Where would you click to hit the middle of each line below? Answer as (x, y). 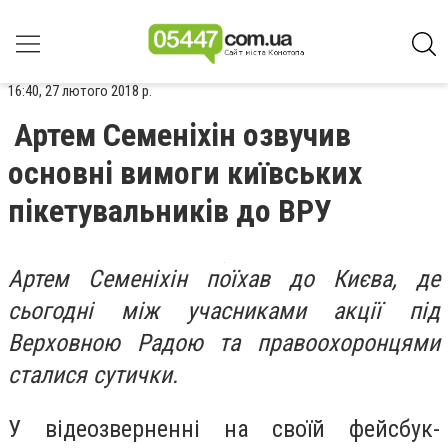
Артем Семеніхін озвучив (182, 135)
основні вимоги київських (185, 173)
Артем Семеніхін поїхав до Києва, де (224, 279)
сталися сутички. (93, 375)
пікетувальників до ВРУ (170, 211)
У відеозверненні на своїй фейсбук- (224, 428)
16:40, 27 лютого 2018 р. (80, 91)
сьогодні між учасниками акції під (224, 311)
